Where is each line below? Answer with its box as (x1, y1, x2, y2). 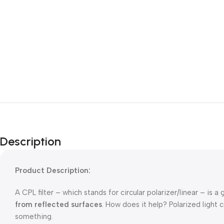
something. (15, 212, 53, 221)
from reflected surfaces (15, 200, 102, 209)
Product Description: (15, 166, 90, 175)
